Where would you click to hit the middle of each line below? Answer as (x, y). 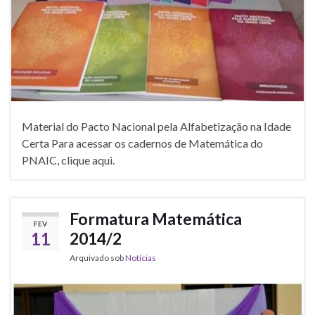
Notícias (141, 258)
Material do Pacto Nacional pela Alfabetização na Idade (156, 127)
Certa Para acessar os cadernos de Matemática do (142, 143)
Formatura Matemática (156, 219)
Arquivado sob (97, 258)
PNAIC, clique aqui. (70, 160)
